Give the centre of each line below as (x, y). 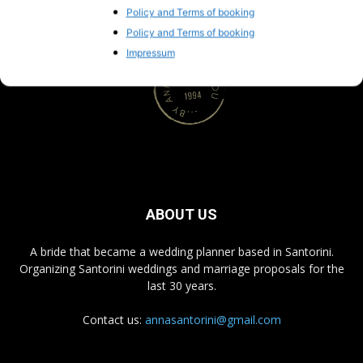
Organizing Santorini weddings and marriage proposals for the (181, 268)
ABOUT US (181, 214)
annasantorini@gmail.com (213, 319)
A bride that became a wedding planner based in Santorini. (181, 251)
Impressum (150, 52)
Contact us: (113, 319)
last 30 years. (181, 285)
